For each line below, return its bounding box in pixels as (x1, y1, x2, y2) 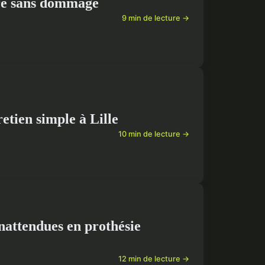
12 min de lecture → (118, 254, 189, 264)
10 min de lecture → (118, 130, 189, 139)
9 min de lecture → (122, 14, 189, 23)
